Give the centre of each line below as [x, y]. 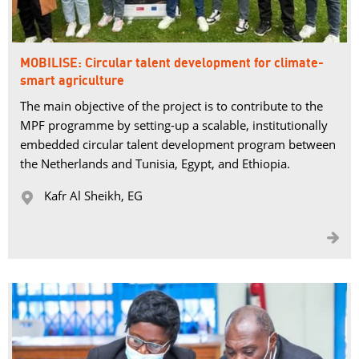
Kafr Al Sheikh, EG [93, 196]
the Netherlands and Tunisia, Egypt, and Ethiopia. [155, 163]
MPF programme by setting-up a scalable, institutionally [174, 125]
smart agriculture [72, 81]
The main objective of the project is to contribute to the [171, 106]
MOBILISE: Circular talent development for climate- [172, 63]
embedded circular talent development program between [178, 144]
